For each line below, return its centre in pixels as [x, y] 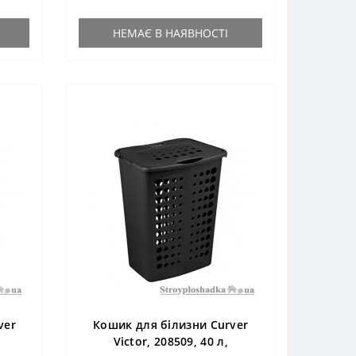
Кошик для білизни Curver [171, 325]
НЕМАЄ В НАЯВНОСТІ [171, 33]
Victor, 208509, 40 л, [170, 342]
